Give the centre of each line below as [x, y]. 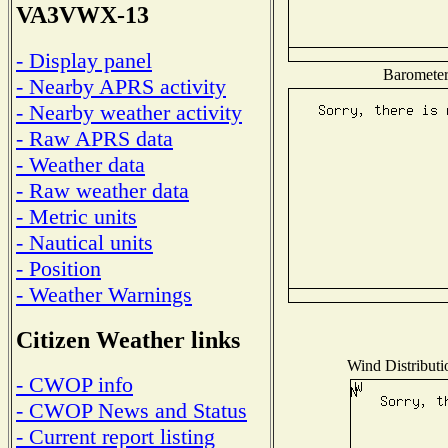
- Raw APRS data [94, 138]
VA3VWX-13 [82, 15]
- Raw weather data [102, 190]
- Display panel [84, 60]
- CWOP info [74, 385]
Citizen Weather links [128, 339]
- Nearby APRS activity [121, 86]
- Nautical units [84, 242]
